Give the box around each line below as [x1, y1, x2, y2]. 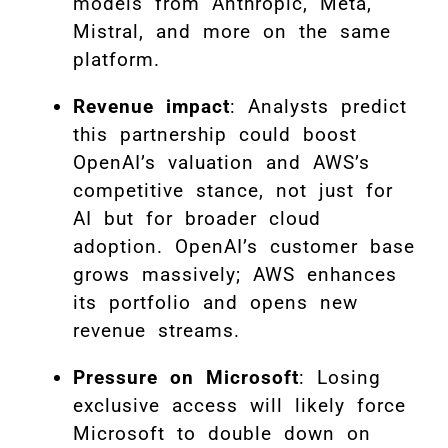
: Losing [299, 366, 381, 390]
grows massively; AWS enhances [73, 263, 397, 287]
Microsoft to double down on [73, 422, 371, 446]
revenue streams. [73, 319, 240, 343]
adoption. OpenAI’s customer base [73, 235, 415, 259]
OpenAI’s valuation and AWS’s [73, 151, 370, 175]
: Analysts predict [230, 95, 407, 119]
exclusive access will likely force [73, 394, 406, 418]
